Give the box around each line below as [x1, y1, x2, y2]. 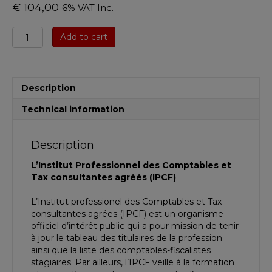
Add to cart [59, 32, 107, 43]
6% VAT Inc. [62, 2, 114, 14]
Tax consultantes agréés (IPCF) [31, 172, 176, 183]
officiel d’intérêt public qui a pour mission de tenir [31, 220, 239, 232]
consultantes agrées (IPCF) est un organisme [31, 208, 223, 220]
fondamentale [12, 87, 78, 99]
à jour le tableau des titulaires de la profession [31, 233, 222, 244]
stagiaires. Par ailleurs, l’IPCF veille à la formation [31, 257, 234, 268]
